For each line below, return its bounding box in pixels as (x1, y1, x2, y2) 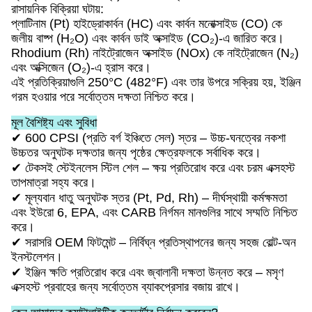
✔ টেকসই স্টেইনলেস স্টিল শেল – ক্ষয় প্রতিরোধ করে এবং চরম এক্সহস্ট (11, 161, 295, 175)
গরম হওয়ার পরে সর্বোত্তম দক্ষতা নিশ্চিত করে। (11, 90, 196, 104)
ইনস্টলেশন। (11, 250, 63, 264)
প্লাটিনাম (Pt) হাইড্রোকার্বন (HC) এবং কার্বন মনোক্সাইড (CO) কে (11, 17, 282, 31)
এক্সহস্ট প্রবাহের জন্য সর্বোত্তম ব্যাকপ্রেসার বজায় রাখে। (11, 280, 240, 294)
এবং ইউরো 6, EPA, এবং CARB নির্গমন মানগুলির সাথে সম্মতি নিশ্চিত (11, 205, 297, 219)
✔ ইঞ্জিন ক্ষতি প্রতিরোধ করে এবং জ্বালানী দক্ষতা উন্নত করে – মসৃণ (11, 265, 283, 279)
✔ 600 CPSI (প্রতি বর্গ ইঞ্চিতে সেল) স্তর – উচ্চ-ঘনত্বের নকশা (11, 131, 286, 145)
